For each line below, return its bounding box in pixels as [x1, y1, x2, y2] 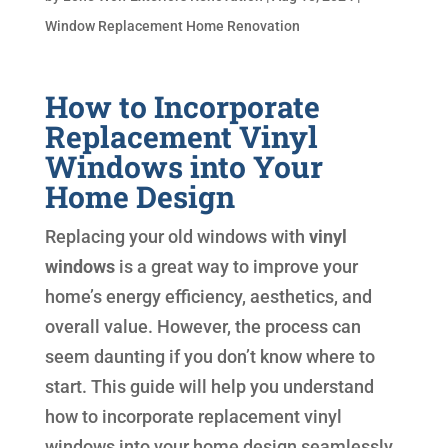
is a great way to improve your [114, 256, 358, 278]
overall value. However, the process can [44, 316, 361, 338]
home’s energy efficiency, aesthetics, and [44, 286, 372, 308]
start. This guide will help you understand [44, 376, 374, 398]
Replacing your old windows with [44, 226, 309, 248]
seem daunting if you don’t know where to [44, 346, 375, 368]
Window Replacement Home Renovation [44, 18, 300, 35]
